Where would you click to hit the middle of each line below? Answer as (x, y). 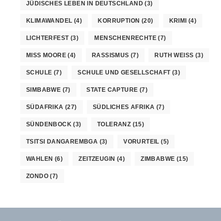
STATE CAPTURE (112, 90)
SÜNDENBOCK (49, 124)
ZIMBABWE (158, 159)
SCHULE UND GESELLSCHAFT (124, 72)
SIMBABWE (44, 90)
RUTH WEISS (174, 55)
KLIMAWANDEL (49, 20)
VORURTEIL (141, 141)
